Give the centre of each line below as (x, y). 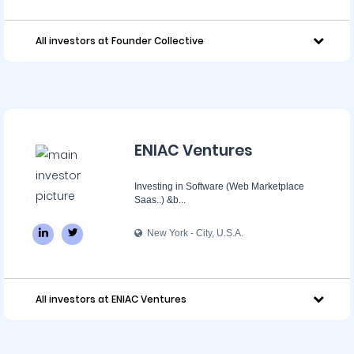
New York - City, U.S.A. (193, 233)
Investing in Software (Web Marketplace (219, 186)
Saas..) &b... (160, 200)
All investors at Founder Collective (120, 41)
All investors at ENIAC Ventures (111, 299)
